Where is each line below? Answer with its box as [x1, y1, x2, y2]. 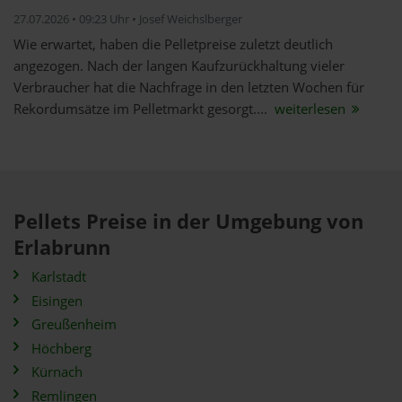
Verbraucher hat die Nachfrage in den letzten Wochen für [13, 78, 364, 97]
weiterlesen [271, 100, 349, 118]
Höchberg [31, 338, 92, 358]
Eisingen [31, 291, 83, 310]
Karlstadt [31, 267, 86, 286]
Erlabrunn [13, 233, 110, 261]
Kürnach [31, 363, 83, 381]
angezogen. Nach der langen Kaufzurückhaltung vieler [13, 57, 345, 75]
